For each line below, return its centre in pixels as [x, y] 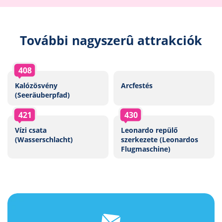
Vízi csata [31, 130]
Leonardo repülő [149, 130]
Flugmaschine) [146, 149]
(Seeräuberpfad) [42, 95]
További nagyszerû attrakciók [111, 40]
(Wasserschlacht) [44, 139]
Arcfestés [137, 85]
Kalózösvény [36, 85]
